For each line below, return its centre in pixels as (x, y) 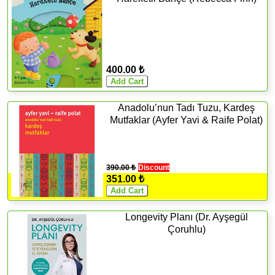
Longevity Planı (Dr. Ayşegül (186, 217)
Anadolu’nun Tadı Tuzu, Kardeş (187, 107)
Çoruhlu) (186, 229)
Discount (154, 167)
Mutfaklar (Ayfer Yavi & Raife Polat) (187, 120)
